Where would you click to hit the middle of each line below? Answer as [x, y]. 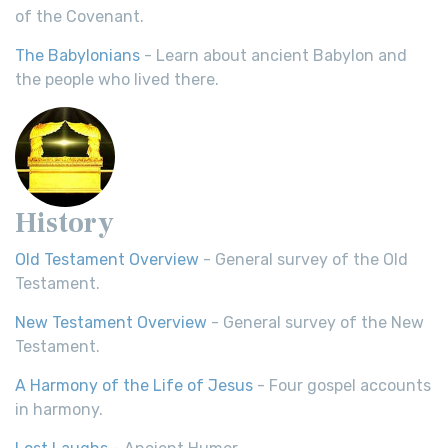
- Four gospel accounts [342, 385]
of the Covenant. [79, 16]
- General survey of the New [315, 322]
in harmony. [59, 409]
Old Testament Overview [107, 259]
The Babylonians [77, 55]
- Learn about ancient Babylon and [273, 55]
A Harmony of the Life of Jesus [134, 385]
